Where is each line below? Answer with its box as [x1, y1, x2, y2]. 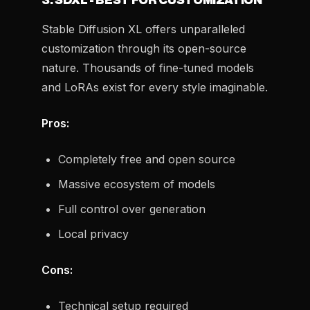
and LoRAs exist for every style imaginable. [42, 80, 268, 94]
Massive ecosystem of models [58, 177, 215, 191]
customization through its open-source [42, 42, 246, 55]
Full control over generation [58, 202, 206, 216]
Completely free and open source [58, 152, 235, 166]
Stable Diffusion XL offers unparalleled [42, 22, 245, 36]
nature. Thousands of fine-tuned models [42, 61, 254, 75]
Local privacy [58, 227, 129, 241]
